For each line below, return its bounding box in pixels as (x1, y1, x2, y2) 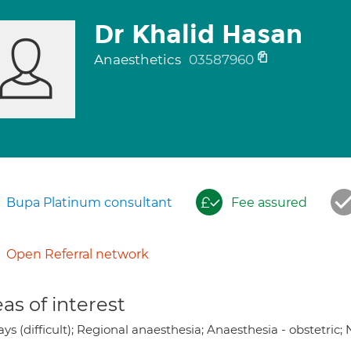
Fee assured (231, 195, 307, 210)
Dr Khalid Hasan (93, 19, 302, 50)
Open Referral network (6, 247, 149, 262)
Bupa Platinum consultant (6, 195, 172, 210)
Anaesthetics (93, 52, 184, 67)
